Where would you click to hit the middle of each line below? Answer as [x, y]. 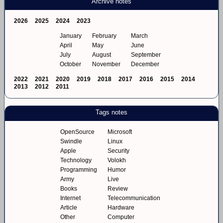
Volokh [117, 160]
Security [118, 151]
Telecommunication [134, 198]
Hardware [121, 208]
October [70, 64]
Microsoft [120, 132]
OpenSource [77, 132]
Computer [121, 217]
